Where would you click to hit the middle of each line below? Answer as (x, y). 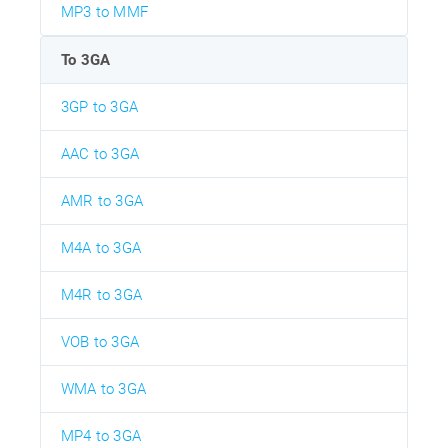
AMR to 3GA (102, 201)
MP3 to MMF (104, 12)
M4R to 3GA (101, 295)
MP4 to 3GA (101, 436)
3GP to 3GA (99, 107)
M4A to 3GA (101, 248)
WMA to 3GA (103, 389)
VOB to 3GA (100, 342)
